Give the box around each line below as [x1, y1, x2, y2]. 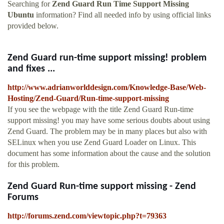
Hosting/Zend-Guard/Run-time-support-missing [7, 94, 169, 103]
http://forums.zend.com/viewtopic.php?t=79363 [7, 211, 166, 220]
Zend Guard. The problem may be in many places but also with [7, 127, 207, 136]
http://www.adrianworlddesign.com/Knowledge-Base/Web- [7, 83, 206, 92]
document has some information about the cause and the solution [7, 149, 210, 158]
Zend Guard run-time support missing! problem [7, 53, 206, 63]
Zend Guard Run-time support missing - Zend [7, 181, 196, 192]
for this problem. [7, 160, 59, 169]
